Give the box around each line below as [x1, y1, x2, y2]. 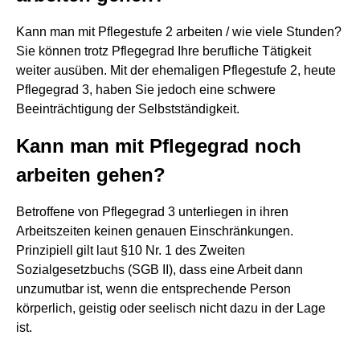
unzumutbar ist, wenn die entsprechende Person [16, 282, 291, 296]
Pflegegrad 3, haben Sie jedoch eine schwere [16, 83, 276, 96]
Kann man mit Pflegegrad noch [16, 135, 301, 157]
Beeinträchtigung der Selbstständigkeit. [16, 102, 239, 116]
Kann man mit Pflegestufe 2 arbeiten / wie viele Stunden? [16, 25, 342, 39]
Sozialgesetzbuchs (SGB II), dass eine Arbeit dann [16, 263, 303, 276]
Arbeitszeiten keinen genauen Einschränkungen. [16, 224, 293, 238]
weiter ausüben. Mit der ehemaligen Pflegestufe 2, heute [16, 63, 336, 77]
